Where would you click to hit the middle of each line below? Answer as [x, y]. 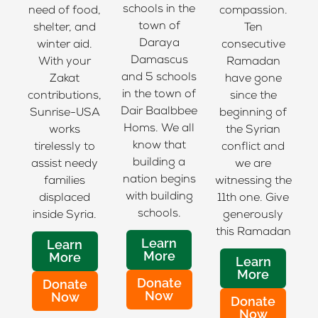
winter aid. [65, 46]
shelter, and [65, 29]
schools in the [159, 10]
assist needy [65, 165]
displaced [65, 199]
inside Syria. [65, 216]
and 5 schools [159, 78]
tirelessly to [65, 148]
